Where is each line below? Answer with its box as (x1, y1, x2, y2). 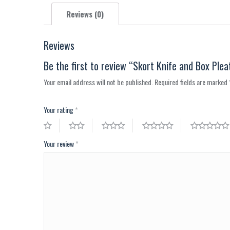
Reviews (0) (66, 8, 104, 20)
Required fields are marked (154, 76, 229, 88)
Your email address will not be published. (43, 76, 153, 88)
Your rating (43, 104, 75, 116)
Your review (43, 138, 75, 149)
